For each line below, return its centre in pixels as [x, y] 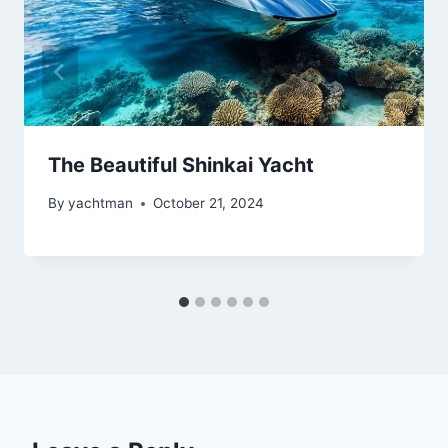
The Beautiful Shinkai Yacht [181, 164]
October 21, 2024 [209, 203]
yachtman [101, 203]
